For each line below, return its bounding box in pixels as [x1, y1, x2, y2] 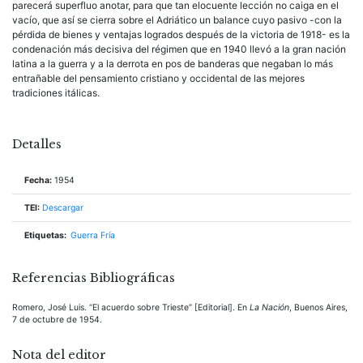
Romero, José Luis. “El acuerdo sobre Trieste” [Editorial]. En [12, 301, 250, 313]
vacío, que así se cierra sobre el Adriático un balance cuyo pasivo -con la [12, 13, 342, 26]
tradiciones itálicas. [12, 86, 100, 99]
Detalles [12, 136, 62, 152]
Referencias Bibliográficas [12, 270, 175, 285]
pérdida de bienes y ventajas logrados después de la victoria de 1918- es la [12, 28, 350, 41]
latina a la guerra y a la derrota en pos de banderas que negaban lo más [12, 57, 333, 70]
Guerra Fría [70, 229, 115, 241]
